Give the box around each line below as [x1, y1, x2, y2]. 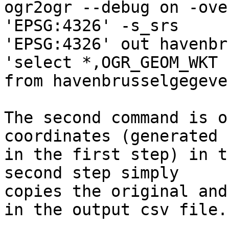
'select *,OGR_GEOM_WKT [4, 53, 227, 72]
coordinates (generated [4, 127, 227, 146]
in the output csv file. [4, 200, 227, 219]
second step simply [4, 164, 189, 182]
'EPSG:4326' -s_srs [4, 16, 189, 35]
